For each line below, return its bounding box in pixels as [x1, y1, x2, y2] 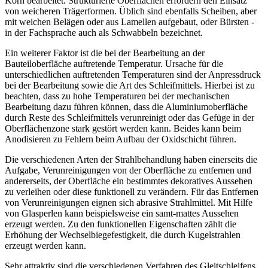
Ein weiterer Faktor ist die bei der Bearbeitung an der [5, 48, 205, 59]
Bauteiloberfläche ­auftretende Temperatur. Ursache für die [5, 59, 223, 69]
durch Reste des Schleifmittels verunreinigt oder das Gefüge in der [5, 112, 254, 123]
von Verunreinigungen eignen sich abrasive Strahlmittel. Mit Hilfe [5, 197, 252, 208]
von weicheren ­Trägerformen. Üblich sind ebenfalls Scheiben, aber [5, 6, 257, 17]
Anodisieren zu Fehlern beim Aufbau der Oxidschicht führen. [5, 134, 236, 145]
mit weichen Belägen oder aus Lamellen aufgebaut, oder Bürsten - [5, 17, 254, 28]
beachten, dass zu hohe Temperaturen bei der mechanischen [5, 91, 230, 102]
